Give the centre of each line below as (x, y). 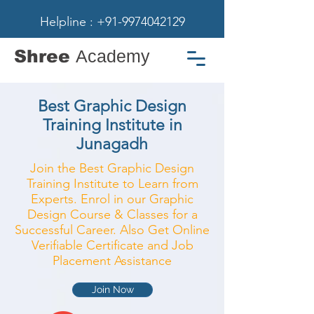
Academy (113, 56)
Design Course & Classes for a (112, 214)
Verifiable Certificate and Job (112, 245)
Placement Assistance (112, 261)
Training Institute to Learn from (112, 184)
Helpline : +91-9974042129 (112, 22)
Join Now (112, 289)
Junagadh (112, 144)
